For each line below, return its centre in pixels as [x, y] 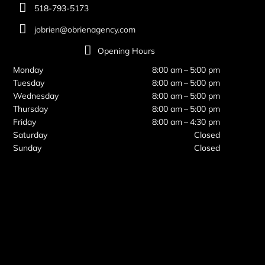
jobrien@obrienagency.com [85, 30]
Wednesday [36, 96]
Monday [28, 70]
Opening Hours [126, 51]
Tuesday [29, 83]
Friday [25, 122]
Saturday [30, 135]
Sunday [28, 148]
